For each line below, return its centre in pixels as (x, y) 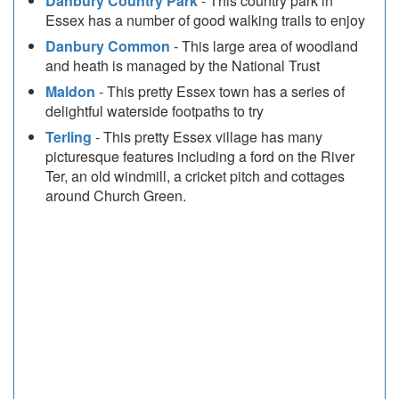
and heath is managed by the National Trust (183, 66)
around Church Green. (116, 196)
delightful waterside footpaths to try (155, 111)
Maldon (70, 92)
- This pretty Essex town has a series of (220, 92)
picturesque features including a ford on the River (200, 157)
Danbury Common (108, 46)
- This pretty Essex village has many (207, 137)
